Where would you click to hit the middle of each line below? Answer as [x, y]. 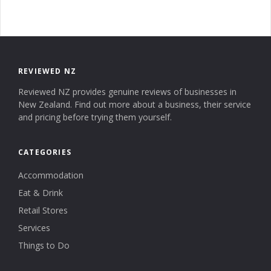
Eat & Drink [41, 192]
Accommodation [51, 175]
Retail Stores [43, 210]
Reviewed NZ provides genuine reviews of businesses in [127, 91]
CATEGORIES [45, 152]
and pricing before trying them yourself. [95, 117]
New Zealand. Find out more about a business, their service [135, 104]
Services [34, 227]
